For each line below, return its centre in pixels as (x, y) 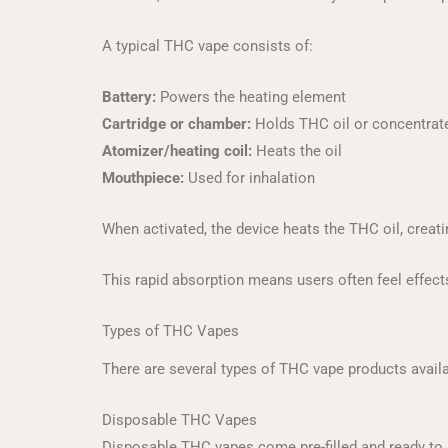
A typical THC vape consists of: (207, 46)
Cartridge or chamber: (176, 124)
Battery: (129, 97)
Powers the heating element (251, 97)
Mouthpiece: (143, 178)
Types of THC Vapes (170, 331)
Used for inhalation (249, 178)
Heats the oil (297, 151)
